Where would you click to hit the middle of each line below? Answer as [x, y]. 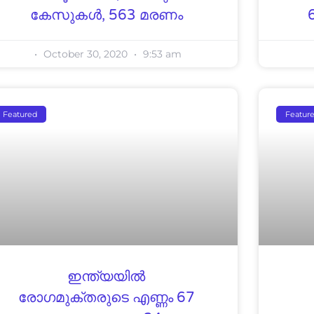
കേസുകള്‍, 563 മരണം [106, 15]
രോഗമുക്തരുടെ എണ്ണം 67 [106, 298]
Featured [20, 114]
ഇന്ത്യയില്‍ [107, 277]
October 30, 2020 [86, 54]
